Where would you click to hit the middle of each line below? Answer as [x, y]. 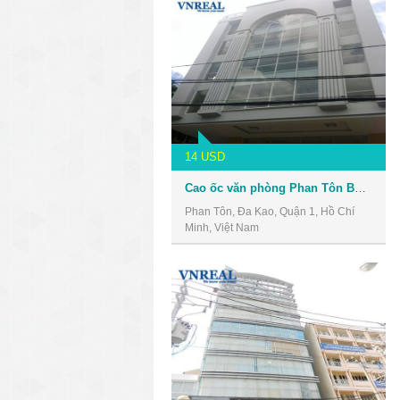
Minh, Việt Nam [222, 227]
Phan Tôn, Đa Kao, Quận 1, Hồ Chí [270, 211]
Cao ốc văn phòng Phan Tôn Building [360, 187]
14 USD [205, 156]
